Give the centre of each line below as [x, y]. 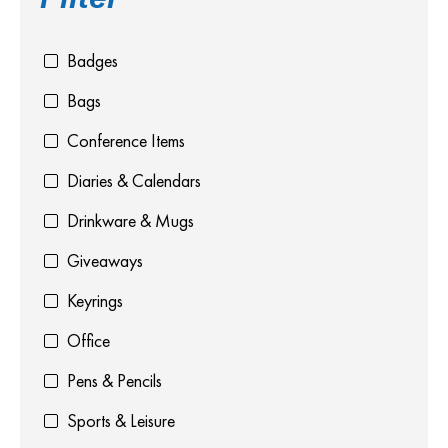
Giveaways [105, 261]
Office [88, 341]
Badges [92, 61]
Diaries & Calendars [134, 181]
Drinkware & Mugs [130, 221]
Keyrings [95, 301]
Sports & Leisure [121, 421]
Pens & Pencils [114, 381]
